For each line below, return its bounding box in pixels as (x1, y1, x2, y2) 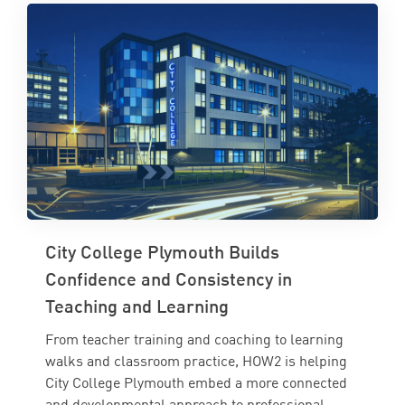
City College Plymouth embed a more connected (45, 373, 347, 392)
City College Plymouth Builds (45, 240, 279, 263)
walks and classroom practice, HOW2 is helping (45, 352, 347, 371)
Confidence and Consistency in (45, 268, 292, 290)
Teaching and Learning (45, 295, 229, 317)
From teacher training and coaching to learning (45, 330, 344, 349)
